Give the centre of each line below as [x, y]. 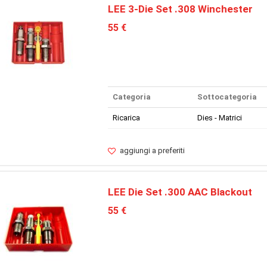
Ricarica [126, 118]
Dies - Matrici [219, 118]
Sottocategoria [227, 97]
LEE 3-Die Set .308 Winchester [180, 9]
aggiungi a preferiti [152, 151]
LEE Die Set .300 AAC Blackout [180, 192]
